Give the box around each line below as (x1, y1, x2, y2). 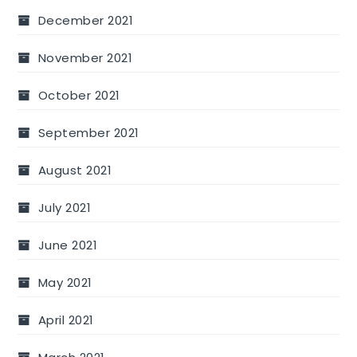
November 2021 (37, 49, 133, 67)
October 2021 (37, 87, 120, 104)
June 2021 (37, 237, 98, 254)
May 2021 (37, 274, 92, 292)
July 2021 (37, 199, 92, 217)
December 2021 (37, 12, 134, 29)
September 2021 (37, 124, 139, 142)
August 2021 (37, 162, 112, 179)
